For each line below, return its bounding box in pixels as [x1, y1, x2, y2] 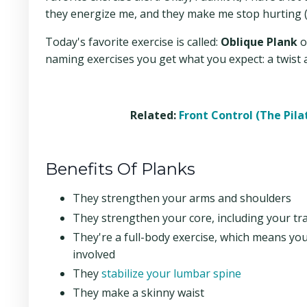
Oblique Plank [221, 34, 297, 50]
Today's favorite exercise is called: [45, 34, 221, 50]
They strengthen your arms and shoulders [73, 191, 291, 206]
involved [73, 246, 115, 262]
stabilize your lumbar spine [101, 265, 241, 281]
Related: [130, 108, 179, 123]
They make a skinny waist [73, 285, 204, 301]
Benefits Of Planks [45, 159, 195, 180]
